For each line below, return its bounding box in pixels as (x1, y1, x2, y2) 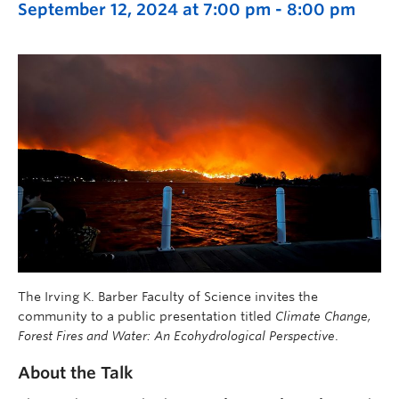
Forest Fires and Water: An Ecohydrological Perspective (18, 328, 335, 343)
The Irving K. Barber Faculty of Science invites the (18, 289, 318, 304)
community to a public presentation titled (18, 308, 275, 323)
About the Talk (18, 362, 133, 382)
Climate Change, (275, 308, 371, 323)
